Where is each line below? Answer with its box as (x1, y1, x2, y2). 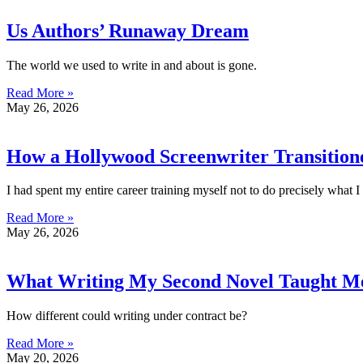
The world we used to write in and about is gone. (6, 58, 257, 72)
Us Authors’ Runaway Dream (6, 19, 249, 41)
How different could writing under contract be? (6, 309, 247, 323)
